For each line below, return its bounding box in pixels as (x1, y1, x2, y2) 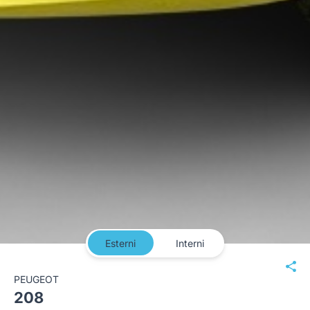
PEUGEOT (14, 273, 59, 285)
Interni (175, 237, 204, 249)
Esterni (105, 237, 136, 249)
